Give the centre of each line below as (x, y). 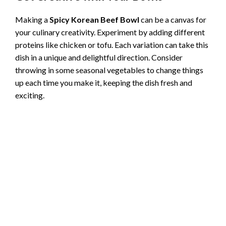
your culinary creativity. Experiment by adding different (110, 32)
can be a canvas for (173, 19)
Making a (32, 19)
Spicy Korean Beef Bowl (94, 19)
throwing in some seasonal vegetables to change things (109, 70)
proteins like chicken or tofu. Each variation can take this (112, 44)
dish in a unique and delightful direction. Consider (99, 57)
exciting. (30, 95)
